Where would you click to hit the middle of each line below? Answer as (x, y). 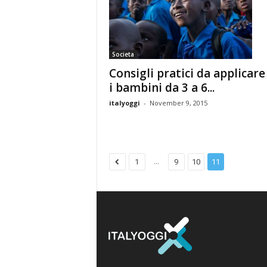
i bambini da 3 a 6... (162, 88)
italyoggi (124, 103)
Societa (123, 54)
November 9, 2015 (178, 103)
